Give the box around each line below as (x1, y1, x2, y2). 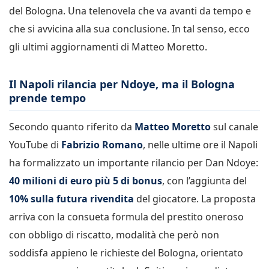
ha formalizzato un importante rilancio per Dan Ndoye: (9, 156, 258, 169)
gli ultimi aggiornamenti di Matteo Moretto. (9, 40, 207, 53)
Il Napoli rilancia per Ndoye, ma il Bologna (9, 77, 235, 91)
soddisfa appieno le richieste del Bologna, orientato (9, 246, 243, 259)
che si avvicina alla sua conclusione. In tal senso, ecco (9, 22, 250, 35)
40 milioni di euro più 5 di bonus (9, 174, 162, 187)
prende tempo (9, 91, 86, 105)
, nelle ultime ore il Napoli (143, 138, 258, 151)
